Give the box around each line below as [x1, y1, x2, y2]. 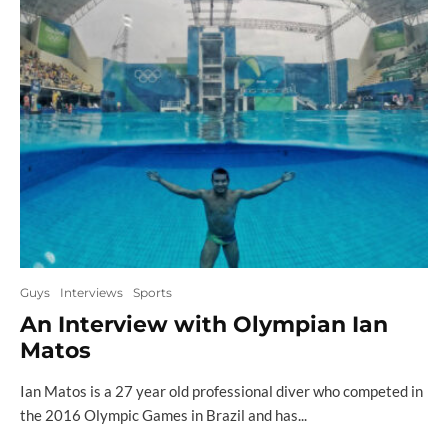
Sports [133, 284, 172, 300]
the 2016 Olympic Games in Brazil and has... [20, 405, 307, 424]
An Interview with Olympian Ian [20, 310, 388, 338]
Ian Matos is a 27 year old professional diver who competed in [20, 381, 423, 400]
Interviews [60, 284, 123, 300]
